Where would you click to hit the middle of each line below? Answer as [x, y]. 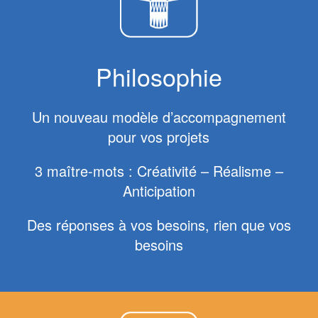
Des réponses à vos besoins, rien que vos [159, 225]
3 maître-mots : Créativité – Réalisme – [159, 171]
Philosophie [159, 77]
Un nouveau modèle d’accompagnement [159, 117]
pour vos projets [159, 137]
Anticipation [159, 191]
